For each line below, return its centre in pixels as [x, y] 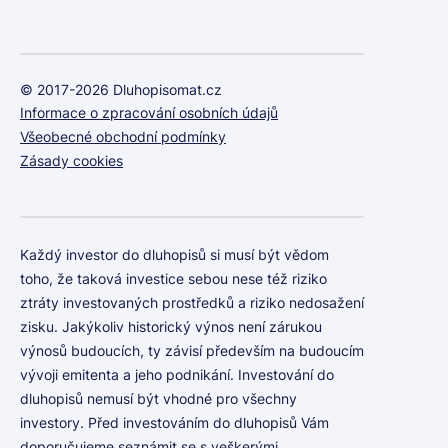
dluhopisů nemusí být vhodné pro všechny [158, 398]
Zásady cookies [71, 160]
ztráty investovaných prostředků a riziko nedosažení [192, 302]
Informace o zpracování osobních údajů [149, 112]
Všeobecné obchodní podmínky [123, 136]
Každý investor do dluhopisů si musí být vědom [174, 254]
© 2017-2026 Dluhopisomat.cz [121, 89]
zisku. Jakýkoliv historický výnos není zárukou [171, 326]
